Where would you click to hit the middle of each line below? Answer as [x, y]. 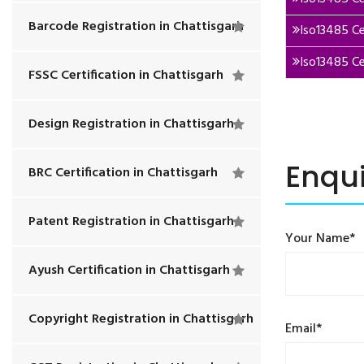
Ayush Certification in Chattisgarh [129, 271]
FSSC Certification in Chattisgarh [126, 76]
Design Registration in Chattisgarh [131, 124]
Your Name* [320, 239]
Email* [303, 329]
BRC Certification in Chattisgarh [123, 173]
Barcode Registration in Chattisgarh [136, 27]
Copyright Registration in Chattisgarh [141, 319]
